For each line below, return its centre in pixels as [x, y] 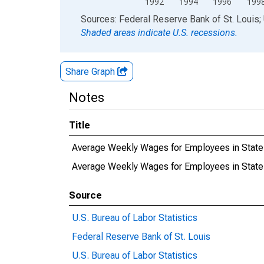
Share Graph [91, 72]
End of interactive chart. [108, 19]
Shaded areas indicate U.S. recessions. [159, 33]
